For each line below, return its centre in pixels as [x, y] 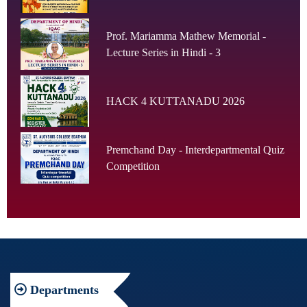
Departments [63, 290]
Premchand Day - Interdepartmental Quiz [195, 149]
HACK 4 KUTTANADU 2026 [175, 101]
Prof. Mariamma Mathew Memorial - [186, 36]
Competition [133, 166]
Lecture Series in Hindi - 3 [163, 52]
